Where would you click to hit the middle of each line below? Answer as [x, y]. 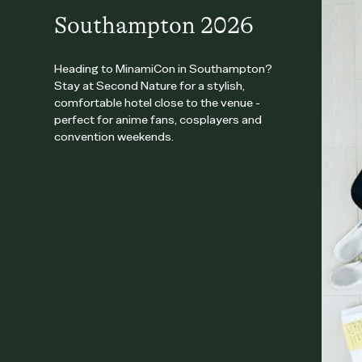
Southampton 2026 [154, 26]
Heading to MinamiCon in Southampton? [164, 69]
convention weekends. [114, 137]
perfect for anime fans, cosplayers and [158, 120]
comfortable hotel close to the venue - [158, 103]
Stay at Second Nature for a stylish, [150, 86]
